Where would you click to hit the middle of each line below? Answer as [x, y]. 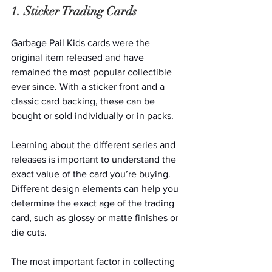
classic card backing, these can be [84, 101]
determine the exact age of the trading [94, 203]
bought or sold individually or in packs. [93, 116]
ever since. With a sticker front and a [89, 87]
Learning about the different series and [94, 145]
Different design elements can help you [96, 189]
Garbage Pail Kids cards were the [82, 43]
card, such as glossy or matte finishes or [96, 218]
